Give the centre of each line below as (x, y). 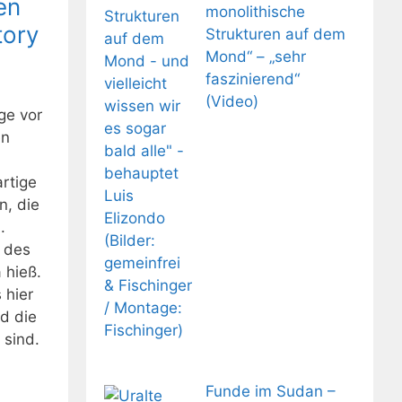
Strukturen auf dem (275, 34)
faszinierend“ (252, 79)
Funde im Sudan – (270, 391)
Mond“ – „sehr (255, 56)
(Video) (232, 101)
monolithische (255, 11)
